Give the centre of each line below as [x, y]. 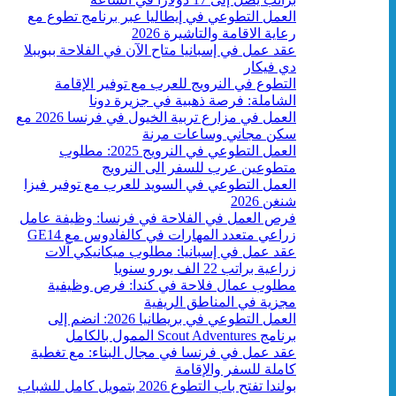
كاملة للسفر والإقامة [236, 369]
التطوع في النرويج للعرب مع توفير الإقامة [175, 83]
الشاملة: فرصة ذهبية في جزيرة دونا [193, 100]
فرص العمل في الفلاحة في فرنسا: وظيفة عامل [158, 217]
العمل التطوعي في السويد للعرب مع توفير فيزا [160, 184]
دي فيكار [270, 66]
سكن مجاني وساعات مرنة [219, 133]
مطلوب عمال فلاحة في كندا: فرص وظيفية [172, 285]
